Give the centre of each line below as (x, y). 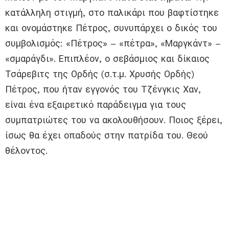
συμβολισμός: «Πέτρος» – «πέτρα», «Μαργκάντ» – (113, 43)
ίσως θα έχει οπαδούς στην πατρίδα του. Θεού (107, 135)
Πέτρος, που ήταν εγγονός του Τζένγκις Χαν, (103, 89)
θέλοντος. (26, 151)
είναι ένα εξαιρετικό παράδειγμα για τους (96, 105)
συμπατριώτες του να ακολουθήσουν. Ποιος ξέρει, (114, 120)
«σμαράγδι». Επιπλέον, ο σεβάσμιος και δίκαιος (107, 59)
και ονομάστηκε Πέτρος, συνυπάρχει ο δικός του (111, 28)
